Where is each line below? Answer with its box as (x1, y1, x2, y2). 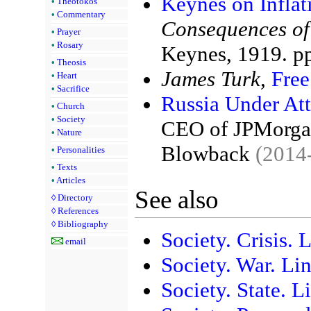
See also (135, 185, 219, 214)
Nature (57, 126, 82, 137)
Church (57, 100, 85, 111)
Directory (58, 192, 93, 203)
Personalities (57, 144, 105, 155)
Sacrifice (57, 83, 90, 94)
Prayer (57, 26, 81, 37)
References (58, 205, 99, 216)
